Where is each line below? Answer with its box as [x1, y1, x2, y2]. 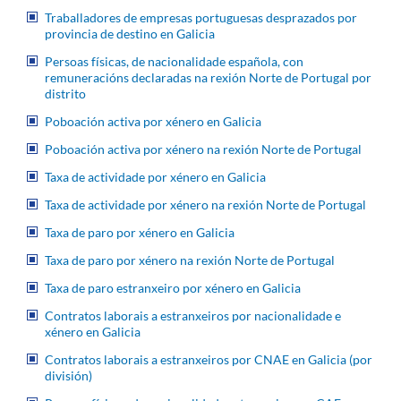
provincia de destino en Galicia [45, 25, 215, 41]
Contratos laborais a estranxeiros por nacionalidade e [45, 307, 341, 323]
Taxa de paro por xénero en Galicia [45, 224, 235, 240]
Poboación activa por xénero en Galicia [45, 113, 261, 129]
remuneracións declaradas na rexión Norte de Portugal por [45, 69, 371, 85]
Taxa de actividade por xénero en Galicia [45, 168, 266, 184]
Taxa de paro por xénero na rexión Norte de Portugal [45, 252, 335, 268]
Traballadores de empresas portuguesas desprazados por [45, 9, 357, 25]
